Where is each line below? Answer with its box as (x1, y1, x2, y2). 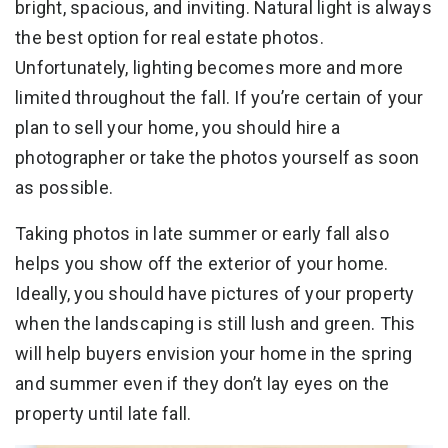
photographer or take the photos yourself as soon (15, 147, 419, 169)
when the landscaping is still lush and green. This (15, 313, 416, 335)
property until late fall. (15, 403, 192, 425)
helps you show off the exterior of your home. (15, 253, 389, 275)
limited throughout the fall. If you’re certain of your (15, 87, 424, 109)
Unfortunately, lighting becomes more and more (15, 57, 404, 79)
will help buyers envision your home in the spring (15, 343, 413, 365)
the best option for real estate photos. (15, 27, 324, 49)
